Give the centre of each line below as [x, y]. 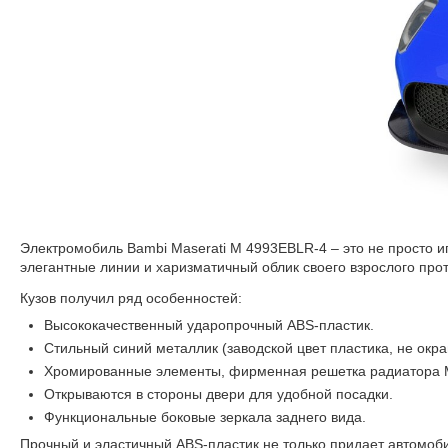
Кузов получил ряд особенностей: [131, 298]
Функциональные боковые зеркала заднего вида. [205, 417]
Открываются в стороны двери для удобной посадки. [219, 394]
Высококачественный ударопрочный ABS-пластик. [209, 325]
